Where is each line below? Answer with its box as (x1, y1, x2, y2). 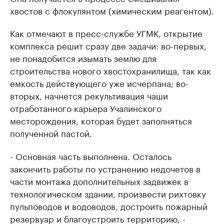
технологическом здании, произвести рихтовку (10, 186, 206, 200)
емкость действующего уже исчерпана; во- (10, 76, 188, 89)
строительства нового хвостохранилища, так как (10, 63, 211, 77)
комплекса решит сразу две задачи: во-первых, (10, 38, 206, 52)
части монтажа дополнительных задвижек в (10, 174, 188, 187)
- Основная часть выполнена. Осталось (10, 149, 171, 162)
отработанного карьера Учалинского (10, 101, 161, 114)
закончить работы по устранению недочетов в (10, 161, 200, 175)
